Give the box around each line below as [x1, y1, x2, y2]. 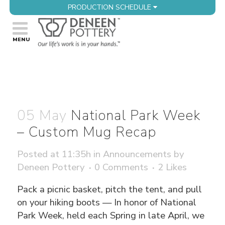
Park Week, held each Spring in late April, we [17, 209, 205, 222]
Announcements [103, 148, 172, 161]
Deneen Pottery [17, 161, 85, 174]
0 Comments [94, 161, 149, 174]
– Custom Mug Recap [17, 123, 157, 142]
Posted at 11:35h [17, 148, 91, 161]
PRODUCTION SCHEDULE [68, 3, 153, 12]
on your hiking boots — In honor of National [17, 196, 197, 209]
